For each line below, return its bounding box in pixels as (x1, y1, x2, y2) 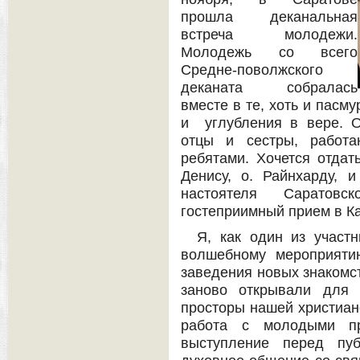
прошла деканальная (181, 9, 358, 26)
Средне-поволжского (181, 62, 323, 79)
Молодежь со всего (181, 44, 358, 61)
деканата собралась (181, 80, 358, 96)
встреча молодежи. (181, 27, 358, 43)
